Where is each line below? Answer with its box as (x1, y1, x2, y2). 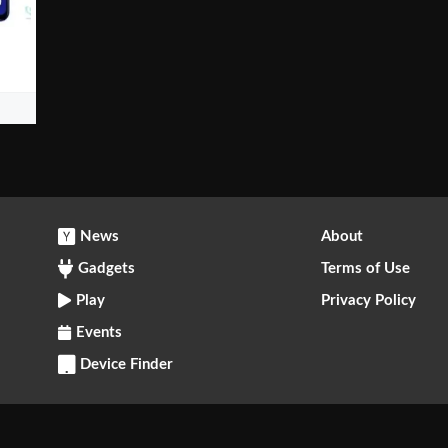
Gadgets (78, 261, 136, 277)
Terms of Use (320, 261, 410, 277)
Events (76, 325, 123, 341)
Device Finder (80, 357, 174, 373)
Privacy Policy (320, 293, 416, 309)
